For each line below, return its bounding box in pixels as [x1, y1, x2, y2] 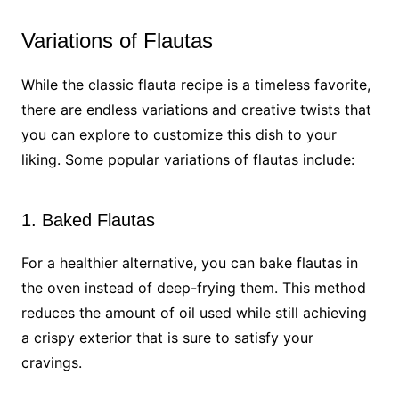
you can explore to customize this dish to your [20, 125, 337, 143]
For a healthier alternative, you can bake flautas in [20, 253, 358, 272]
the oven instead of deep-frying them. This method [20, 278, 366, 297]
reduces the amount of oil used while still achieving [20, 303, 367, 322]
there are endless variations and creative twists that [20, 100, 371, 118]
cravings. [20, 353, 82, 371]
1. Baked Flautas [20, 209, 155, 230]
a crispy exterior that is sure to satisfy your [20, 328, 313, 346]
